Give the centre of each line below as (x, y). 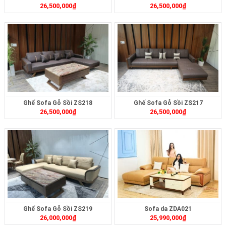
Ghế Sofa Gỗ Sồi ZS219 (58, 209)
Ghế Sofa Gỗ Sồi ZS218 (58, 103)
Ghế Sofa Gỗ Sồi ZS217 (168, 103)
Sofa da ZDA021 (168, 209)
